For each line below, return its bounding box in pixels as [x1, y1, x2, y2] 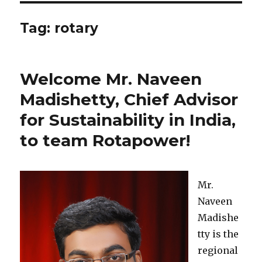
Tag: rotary [20, 20, 99, 37]
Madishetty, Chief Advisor [20, 89, 239, 110]
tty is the [198, 228, 239, 240]
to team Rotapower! [20, 130, 191, 151]
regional [198, 244, 239, 257]
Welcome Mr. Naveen [20, 69, 202, 89]
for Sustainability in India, [20, 110, 236, 130]
